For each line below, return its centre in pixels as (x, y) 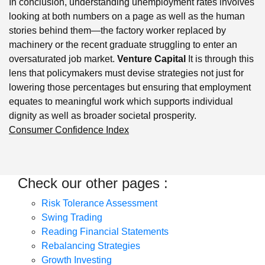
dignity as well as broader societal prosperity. (103, 115)
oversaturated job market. (63, 59)
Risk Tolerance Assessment (99, 203)
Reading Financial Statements (105, 231)
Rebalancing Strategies (91, 245)
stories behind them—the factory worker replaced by (117, 30)
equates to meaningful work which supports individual (121, 101)
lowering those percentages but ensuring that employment (130, 87)
